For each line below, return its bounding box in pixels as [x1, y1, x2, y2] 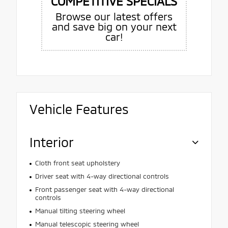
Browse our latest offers [55, 10, 173, 22]
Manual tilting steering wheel [35, 206, 125, 215]
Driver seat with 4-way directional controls [35, 172, 169, 180]
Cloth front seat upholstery [35, 158, 120, 167]
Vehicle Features [30, 101, 129, 117]
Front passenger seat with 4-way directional [35, 185, 174, 193]
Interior [30, 134, 74, 150]
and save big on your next [51, 20, 177, 33]
